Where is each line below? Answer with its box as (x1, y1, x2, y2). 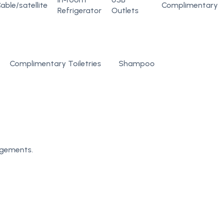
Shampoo (119, 59, 155, 68)
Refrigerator (57, 6, 102, 15)
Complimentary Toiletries (10, 59, 101, 68)
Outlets (111, 6, 139, 15)
